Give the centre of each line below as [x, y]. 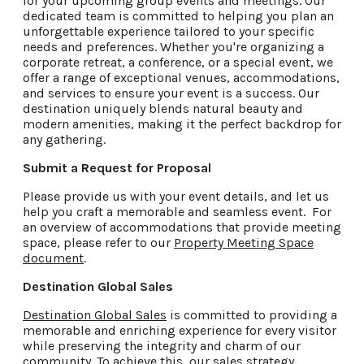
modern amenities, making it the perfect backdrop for [182, 123]
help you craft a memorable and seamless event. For [177, 211]
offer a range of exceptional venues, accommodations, [181, 77]
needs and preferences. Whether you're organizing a [173, 46]
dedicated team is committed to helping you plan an [178, 15]
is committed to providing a [252, 314]
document [53, 258]
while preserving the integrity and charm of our [162, 345]
